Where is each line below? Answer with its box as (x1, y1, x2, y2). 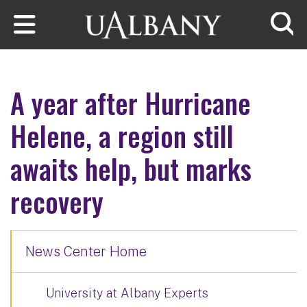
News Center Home (25, 243, 147, 260)
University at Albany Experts (46, 285, 208, 300)
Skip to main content (1, 2, 121, 17)
